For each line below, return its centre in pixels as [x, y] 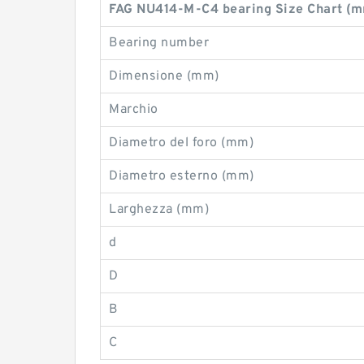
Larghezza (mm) [159, 210]
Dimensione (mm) [164, 76]
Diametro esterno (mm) [182, 176]
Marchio [134, 110]
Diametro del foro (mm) [181, 143]
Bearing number [159, 43]
